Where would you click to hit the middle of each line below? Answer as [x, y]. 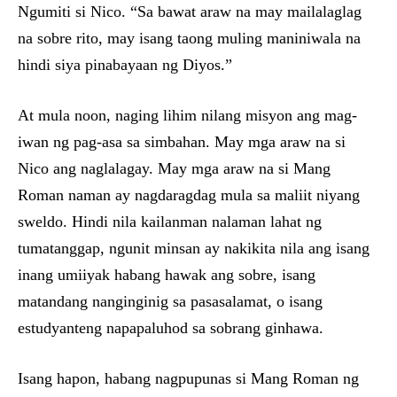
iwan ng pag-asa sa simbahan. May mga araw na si [182, 142]
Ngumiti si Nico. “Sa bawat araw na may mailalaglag [190, 12]
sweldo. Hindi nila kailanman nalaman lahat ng [170, 222]
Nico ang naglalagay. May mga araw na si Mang [174, 169]
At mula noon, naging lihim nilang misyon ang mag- [187, 116]
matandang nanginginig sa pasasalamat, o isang [170, 302]
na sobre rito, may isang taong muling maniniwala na [189, 39]
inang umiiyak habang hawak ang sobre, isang [167, 275]
